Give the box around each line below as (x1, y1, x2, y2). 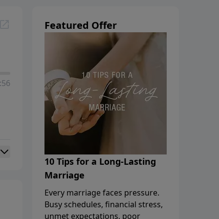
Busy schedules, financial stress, (44, 198, 163, 210)
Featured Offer (44, 18, 117, 32)
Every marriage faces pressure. (44, 187, 159, 198)
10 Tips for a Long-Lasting (44, 155, 156, 167)
